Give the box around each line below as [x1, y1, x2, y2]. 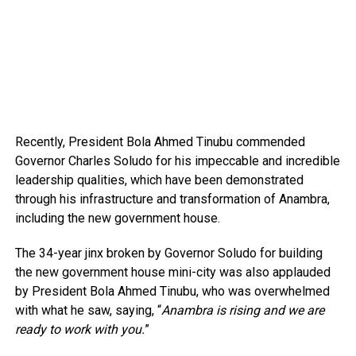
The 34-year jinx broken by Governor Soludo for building [14, 245, 323, 261]
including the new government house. [14, 210, 220, 226]
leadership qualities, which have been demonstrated [14, 172, 304, 188]
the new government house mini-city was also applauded [14, 264, 331, 280]
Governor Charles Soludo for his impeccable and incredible [14, 153, 340, 168]
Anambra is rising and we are [161, 302, 324, 318]
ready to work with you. [14, 321, 145, 337]
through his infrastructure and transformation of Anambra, [14, 191, 330, 207]
